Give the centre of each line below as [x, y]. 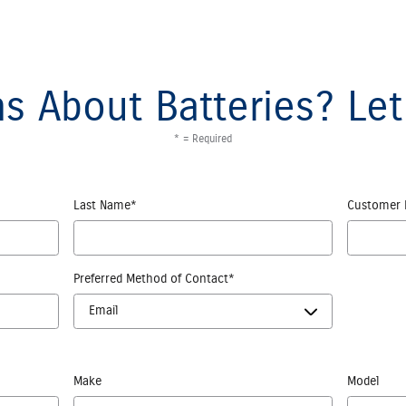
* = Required [203, 140]
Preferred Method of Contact [151, 280]
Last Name [102, 206]
